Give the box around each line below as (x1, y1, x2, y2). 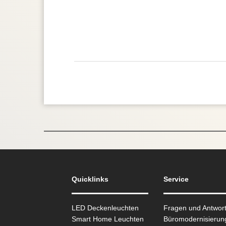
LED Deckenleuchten (72, 204, 139, 212)
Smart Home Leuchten (72, 215, 144, 223)
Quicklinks (72, 175, 109, 184)
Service (163, 175, 189, 184)
